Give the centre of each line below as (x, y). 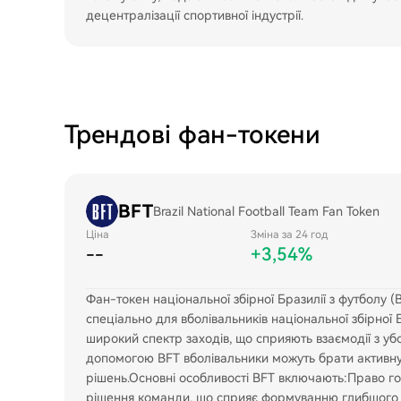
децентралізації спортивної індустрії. (195, 15)
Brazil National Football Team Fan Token (266, 211)
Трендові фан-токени (192, 135)
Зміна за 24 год (289, 235)
